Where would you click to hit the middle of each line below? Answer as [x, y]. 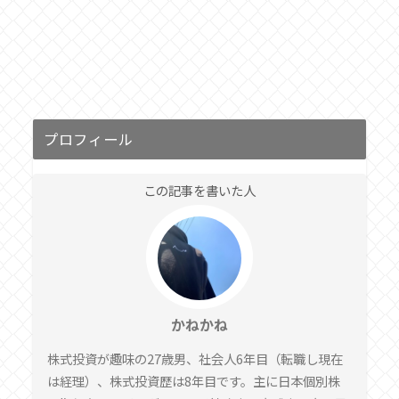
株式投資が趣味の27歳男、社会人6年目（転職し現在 [195, 358]
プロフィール [88, 139]
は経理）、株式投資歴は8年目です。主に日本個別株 [193, 380]
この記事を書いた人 [199, 191]
